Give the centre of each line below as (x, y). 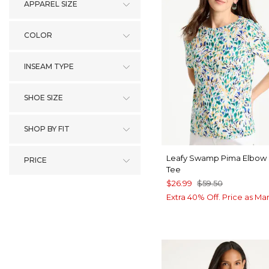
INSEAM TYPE (49, 66)
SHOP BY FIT (47, 129)
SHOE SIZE (44, 98)
